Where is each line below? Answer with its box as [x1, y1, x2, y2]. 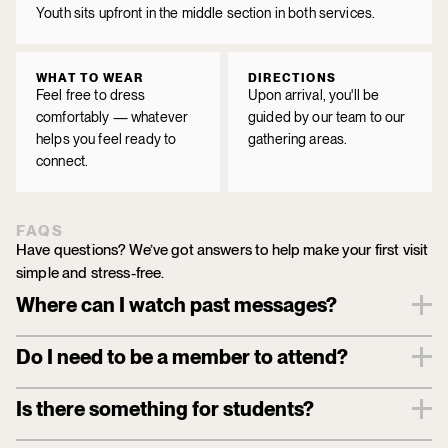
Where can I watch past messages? [16, 292, 337, 317]
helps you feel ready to [36, 130, 177, 147]
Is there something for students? [16, 396, 314, 421]
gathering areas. [248, 130, 348, 147]
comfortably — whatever [36, 108, 189, 125]
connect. [36, 152, 89, 169]
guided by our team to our [248, 108, 406, 125]
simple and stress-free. [16, 263, 165, 282]
